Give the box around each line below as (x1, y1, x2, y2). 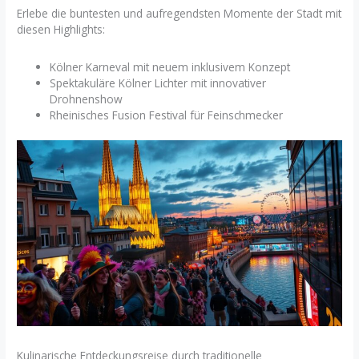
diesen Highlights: (17, 22, 106, 38)
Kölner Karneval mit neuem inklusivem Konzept (50, 59, 291, 75)
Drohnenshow (50, 91, 123, 107)
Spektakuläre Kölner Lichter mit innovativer (50, 75, 267, 91)
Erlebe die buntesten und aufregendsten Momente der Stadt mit (17, 6, 342, 22)
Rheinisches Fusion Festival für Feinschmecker (50, 107, 284, 123)
